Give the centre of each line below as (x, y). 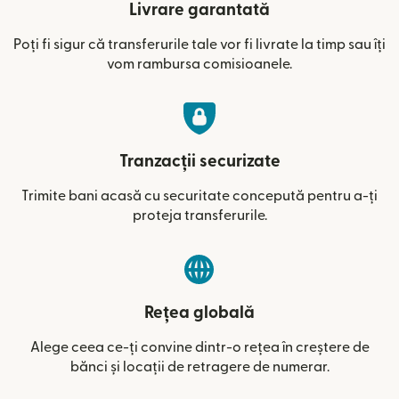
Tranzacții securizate (199, 161)
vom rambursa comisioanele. (199, 64)
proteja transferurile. (199, 215)
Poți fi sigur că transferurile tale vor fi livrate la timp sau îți (199, 44)
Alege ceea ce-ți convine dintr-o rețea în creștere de (199, 347)
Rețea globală (199, 313)
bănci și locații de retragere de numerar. (199, 366)
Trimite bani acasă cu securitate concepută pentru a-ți (199, 195)
